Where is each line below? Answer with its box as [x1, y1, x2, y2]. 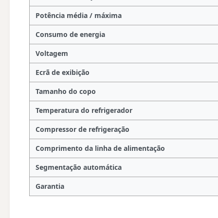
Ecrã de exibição [36, 68, 90, 77]
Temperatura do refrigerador [36, 106, 132, 115]
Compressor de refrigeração [36, 125, 129, 134]
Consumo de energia [36, 30, 105, 39]
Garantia [36, 182, 64, 191]
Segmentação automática [36, 163, 122, 172]
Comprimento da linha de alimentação [36, 144, 165, 153]
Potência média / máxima [36, 11, 122, 20]
